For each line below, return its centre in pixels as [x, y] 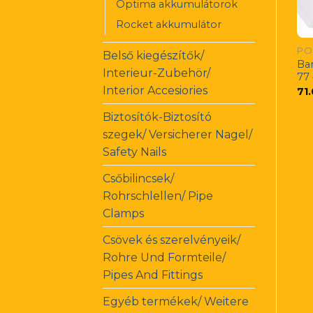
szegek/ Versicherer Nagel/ [177, 134]
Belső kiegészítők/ [153, 55]
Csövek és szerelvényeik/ [172, 240]
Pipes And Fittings [153, 275]
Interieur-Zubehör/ [156, 73]
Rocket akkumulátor [169, 24]
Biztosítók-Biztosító [157, 117]
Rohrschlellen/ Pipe [158, 196]
